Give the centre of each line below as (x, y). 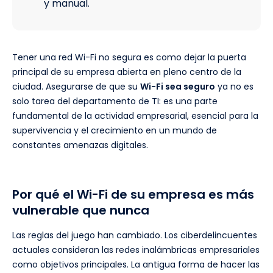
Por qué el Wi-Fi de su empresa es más (133, 195)
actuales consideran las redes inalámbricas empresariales (136, 250)
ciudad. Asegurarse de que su (76, 87)
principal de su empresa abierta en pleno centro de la (127, 72)
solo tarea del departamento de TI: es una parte (115, 101)
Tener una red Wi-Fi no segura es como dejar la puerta (129, 58)
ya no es (234, 87)
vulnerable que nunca (81, 211)
